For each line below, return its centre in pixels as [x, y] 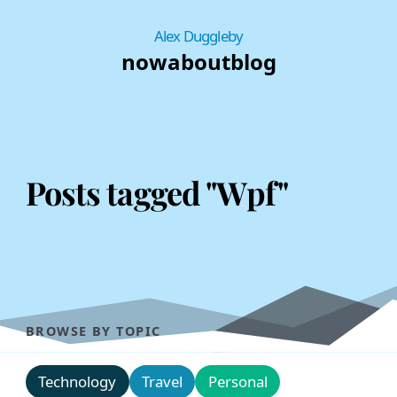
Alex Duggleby [198, 35]
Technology [78, 382]
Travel [162, 382]
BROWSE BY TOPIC [93, 331]
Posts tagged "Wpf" [157, 193]
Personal [237, 382]
